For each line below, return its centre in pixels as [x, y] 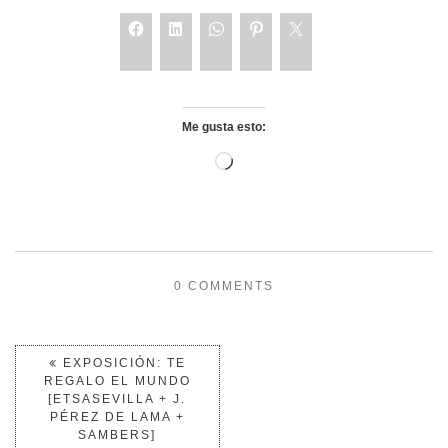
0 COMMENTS [224, 286]
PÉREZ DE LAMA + [117, 417]
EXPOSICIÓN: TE [121, 363]
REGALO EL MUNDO [117, 381]
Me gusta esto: [224, 127]
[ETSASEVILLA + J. [117, 399]
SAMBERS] [117, 435]
